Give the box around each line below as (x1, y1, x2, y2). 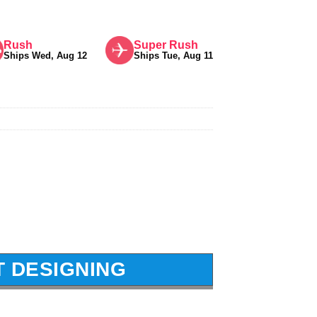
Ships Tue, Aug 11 (134, 50, 213, 61)
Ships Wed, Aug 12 (4, 50, 87, 61)
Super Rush (134, 38, 198, 51)
